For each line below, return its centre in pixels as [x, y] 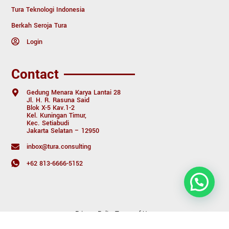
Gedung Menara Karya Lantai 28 [74, 92]
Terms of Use [134, 213]
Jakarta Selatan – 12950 [63, 130]
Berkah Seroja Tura [39, 26]
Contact [35, 74]
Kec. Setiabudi [48, 123]
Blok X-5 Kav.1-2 [51, 107]
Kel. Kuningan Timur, [57, 115]
